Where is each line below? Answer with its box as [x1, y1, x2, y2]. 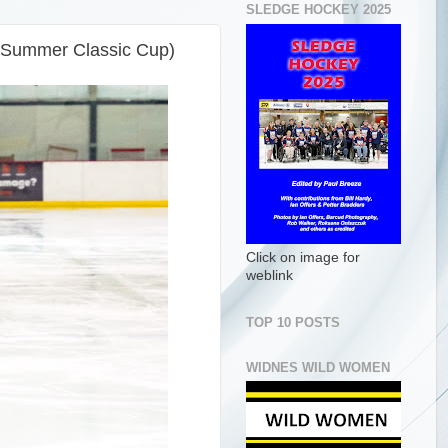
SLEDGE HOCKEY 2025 [246, 2, 391, 18]
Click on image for [246, 249, 360, 265]
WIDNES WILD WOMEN [246, 359, 390, 375]
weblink [246, 267, 293, 283]
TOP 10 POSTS [246, 314, 340, 330]
